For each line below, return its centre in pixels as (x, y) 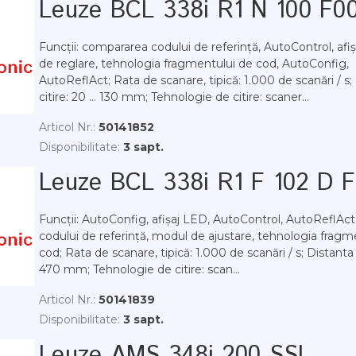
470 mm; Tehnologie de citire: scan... (139, 269)
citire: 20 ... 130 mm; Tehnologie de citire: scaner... (174, 97)
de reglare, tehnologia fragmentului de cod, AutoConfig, (194, 64)
